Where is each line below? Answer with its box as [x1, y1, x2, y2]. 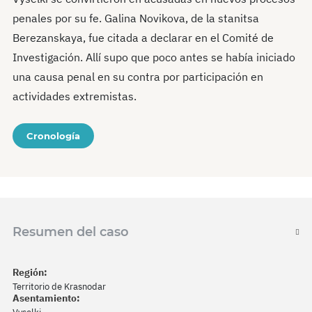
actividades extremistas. [13, 88, 136, 103]
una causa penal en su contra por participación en [13, 69, 263, 84]
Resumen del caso [13, 224, 129, 240]
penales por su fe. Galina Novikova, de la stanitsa [13, 10, 259, 25]
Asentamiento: [13, 291, 80, 304]
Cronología [26, 130, 80, 141]
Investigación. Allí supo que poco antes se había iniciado [13, 49, 295, 64]
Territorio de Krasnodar [13, 280, 106, 292]
